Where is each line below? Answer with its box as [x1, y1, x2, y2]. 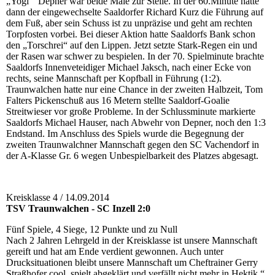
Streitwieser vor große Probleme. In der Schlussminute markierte [6, 106, 255, 117]
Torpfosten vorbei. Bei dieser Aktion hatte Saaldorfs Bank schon [6, 29, 255, 40]
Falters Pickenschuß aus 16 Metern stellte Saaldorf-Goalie [6, 95, 230, 106]
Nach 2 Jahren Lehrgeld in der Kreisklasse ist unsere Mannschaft [6, 235, 257, 246]
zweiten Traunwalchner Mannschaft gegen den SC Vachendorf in [6, 139, 259, 150]
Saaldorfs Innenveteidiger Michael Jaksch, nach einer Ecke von [6, 62, 251, 73]
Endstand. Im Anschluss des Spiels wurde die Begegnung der [6, 128, 244, 139]
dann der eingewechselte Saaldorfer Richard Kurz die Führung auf [6, 7, 263, 18]
